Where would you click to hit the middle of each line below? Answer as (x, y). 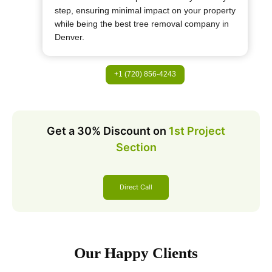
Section (136, 148)
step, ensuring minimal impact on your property (145, 10)
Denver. (70, 37)
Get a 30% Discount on (107, 131)
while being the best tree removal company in (142, 23)
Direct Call (136, 187)
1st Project (197, 131)
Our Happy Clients (136, 253)
